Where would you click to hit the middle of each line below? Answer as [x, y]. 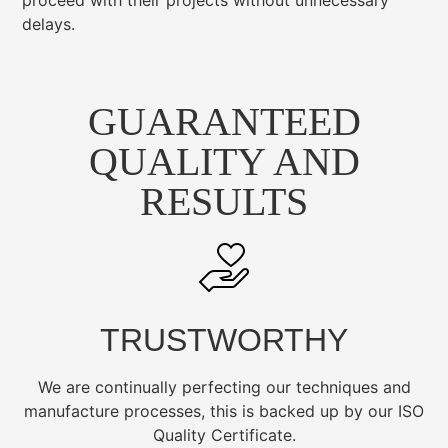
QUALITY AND [224, 161]
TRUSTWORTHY [224, 339]
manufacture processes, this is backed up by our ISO [224, 410]
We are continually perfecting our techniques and [224, 386]
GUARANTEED [224, 121]
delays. [49, 24]
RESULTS [224, 201]
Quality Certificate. [224, 434]
